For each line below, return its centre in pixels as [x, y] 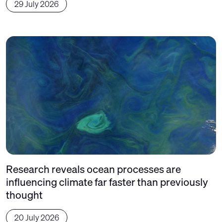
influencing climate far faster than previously [107, 182]
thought [24, 194]
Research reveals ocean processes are [93, 169]
